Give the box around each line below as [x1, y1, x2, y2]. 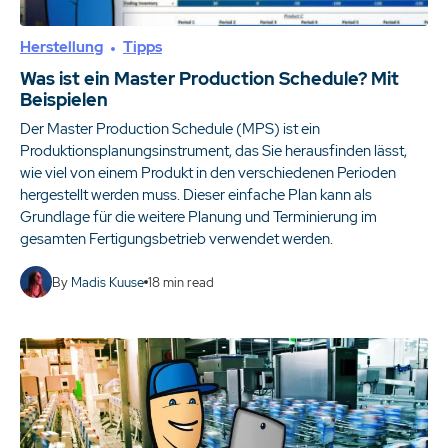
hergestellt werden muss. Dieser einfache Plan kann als [20, 185, 372, 205]
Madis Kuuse [71, 273, 144, 291]
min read [160, 273, 214, 291]
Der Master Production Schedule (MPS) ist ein [20, 119, 320, 139]
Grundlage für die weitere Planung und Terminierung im [20, 207, 377, 227]
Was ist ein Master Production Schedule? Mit [20, 67, 399, 90]
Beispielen [20, 88, 108, 111]
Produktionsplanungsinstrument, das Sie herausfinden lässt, [20, 141, 407, 161]
